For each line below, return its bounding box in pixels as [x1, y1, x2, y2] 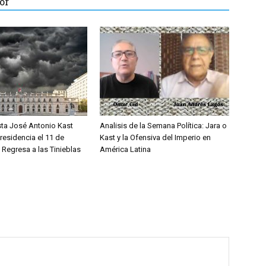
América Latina [100, 144, 151, 154]
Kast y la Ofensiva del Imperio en [100, 132, 211, 142]
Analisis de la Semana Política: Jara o [100, 121, 227, 130]
